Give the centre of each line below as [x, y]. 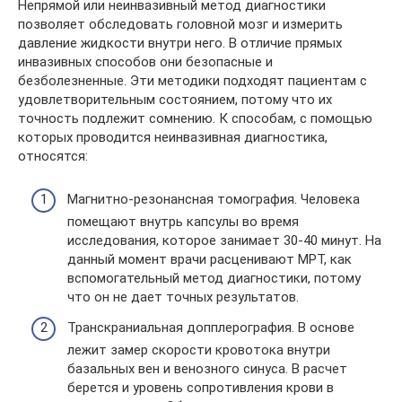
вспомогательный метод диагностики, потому [214, 278]
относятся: [53, 156]
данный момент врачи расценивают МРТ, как [210, 259]
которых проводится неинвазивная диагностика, [173, 137]
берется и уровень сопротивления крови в [201, 387]
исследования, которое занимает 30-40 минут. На [224, 240]
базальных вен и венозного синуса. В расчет [207, 368]
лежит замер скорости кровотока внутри [199, 350]
